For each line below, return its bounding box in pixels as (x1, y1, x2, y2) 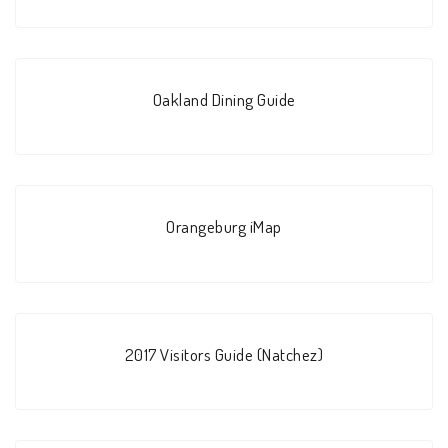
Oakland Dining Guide (152, 88, 296, 111)
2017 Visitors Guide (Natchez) (124, 342, 324, 365)
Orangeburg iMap (166, 215, 282, 238)
